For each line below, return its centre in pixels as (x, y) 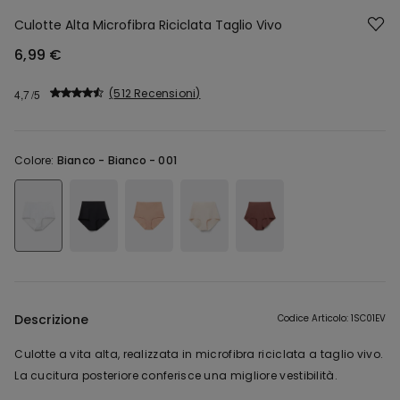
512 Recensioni (155, 93)
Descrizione (52, 320)
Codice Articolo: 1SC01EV (331, 319)
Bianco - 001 (142, 160)
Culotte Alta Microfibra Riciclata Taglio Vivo (149, 25)
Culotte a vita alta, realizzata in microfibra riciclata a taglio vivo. (199, 354)
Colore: (36, 160)
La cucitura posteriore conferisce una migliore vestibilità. (176, 376)
